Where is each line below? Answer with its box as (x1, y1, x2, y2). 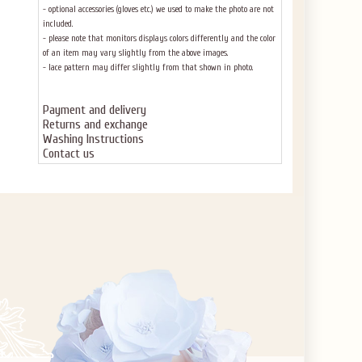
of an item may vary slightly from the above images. (43, 48, 228, 58)
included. (43, 19, 73, 29)
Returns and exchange (43, 117, 148, 132)
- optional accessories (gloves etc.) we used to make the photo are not (43, 4, 274, 15)
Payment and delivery (43, 103, 146, 117)
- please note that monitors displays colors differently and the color (43, 33, 276, 44)
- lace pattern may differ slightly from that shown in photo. (43, 62, 253, 73)
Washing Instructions (43, 132, 144, 146)
